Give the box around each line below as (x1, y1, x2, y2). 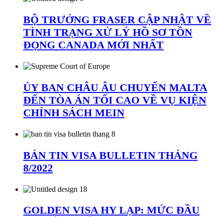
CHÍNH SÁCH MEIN (23, 106, 124, 119)
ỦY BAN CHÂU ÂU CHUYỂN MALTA (23, 81, 207, 93)
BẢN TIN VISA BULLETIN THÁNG (23, 149, 198, 161)
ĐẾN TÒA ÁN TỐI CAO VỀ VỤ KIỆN (23, 93, 206, 106)
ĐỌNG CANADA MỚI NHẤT (23, 39, 164, 51)
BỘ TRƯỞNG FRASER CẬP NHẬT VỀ (23, 14, 211, 26)
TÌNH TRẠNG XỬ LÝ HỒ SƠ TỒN (23, 26, 192, 39)
